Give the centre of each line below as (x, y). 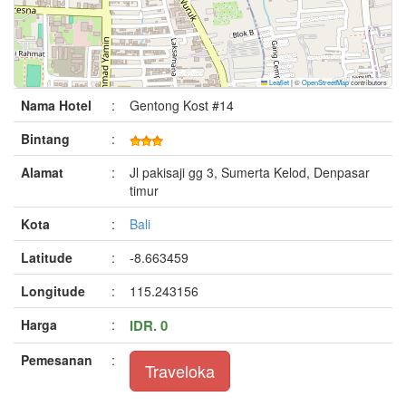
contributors (368, 82)
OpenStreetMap (325, 82)
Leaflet (278, 82)
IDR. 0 (149, 325)
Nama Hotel (56, 105)
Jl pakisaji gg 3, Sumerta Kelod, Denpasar (250, 172)
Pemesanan (57, 360)
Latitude (47, 257)
